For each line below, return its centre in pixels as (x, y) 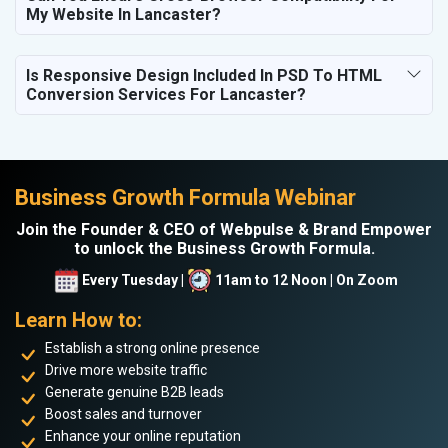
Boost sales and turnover (123, 413)
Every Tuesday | (132, 280)
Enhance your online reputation (143, 435)
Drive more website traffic (126, 369)
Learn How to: (78, 319)
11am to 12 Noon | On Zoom (306, 280)
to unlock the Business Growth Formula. (224, 248)
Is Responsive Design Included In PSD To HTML (204, 75)
